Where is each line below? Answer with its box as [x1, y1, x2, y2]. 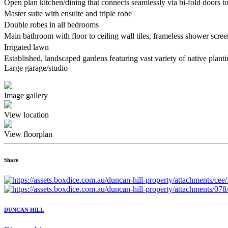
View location [4, 110, 49, 119]
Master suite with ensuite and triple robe [4, 9, 137, 18]
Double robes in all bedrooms [4, 20, 104, 29]
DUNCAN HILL [4, 206, 44, 213]
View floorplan [4, 129, 52, 138]
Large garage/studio [4, 63, 68, 72]
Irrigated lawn [4, 42, 54, 51]
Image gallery [4, 91, 48, 100]
